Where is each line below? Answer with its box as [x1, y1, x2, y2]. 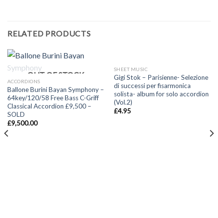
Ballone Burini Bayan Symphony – [7, 86, 104, 94]
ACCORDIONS [7, 78, 40, 85]
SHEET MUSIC [113, 66, 148, 73]
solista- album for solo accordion [113, 90, 209, 98]
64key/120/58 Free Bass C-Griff [7, 94, 99, 102]
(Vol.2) [113, 98, 132, 107]
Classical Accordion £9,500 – [7, 102, 91, 110]
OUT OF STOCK [27, 70, 84, 79]
